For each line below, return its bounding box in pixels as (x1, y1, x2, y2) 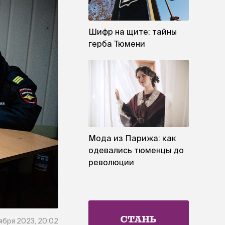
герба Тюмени (88, 39, 145, 49)
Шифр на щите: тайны (88, 27, 177, 37)
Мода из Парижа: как (88, 133, 176, 143)
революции (88, 157, 134, 167)
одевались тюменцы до (88, 145, 184, 155)
